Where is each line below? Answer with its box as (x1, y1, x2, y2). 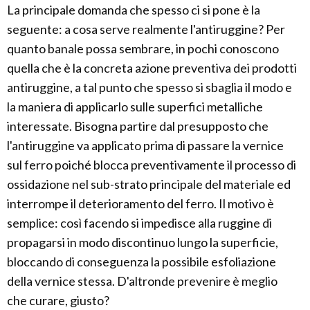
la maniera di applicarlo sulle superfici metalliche (7, 99, 263, 114)
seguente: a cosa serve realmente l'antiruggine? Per (7, 21, 285, 37)
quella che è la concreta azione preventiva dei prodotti (7, 60, 297, 75)
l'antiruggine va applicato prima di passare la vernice (7, 138, 284, 153)
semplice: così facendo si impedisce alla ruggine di (7, 215, 272, 230)
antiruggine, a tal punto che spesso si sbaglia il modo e (7, 80, 292, 95)
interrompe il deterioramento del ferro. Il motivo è (7, 196, 274, 211)
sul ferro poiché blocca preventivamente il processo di (7, 157, 296, 172)
